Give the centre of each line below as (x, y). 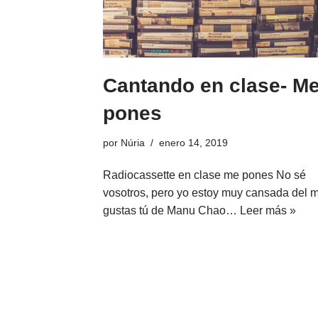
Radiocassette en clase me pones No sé (204, 175)
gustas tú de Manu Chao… (171, 211)
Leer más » (268, 211)
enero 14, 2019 (193, 143)
